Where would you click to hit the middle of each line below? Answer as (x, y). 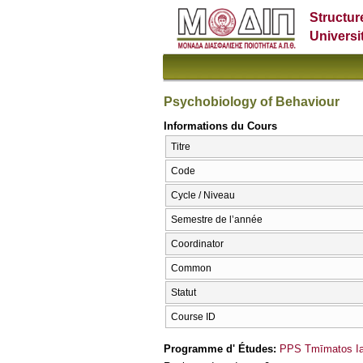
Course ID (193, 317)
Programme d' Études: (222, 348)
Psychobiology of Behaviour (252, 101)
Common (191, 269)
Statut (184, 293)
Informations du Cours (220, 126)
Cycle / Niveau (203, 196)
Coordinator (197, 244)
